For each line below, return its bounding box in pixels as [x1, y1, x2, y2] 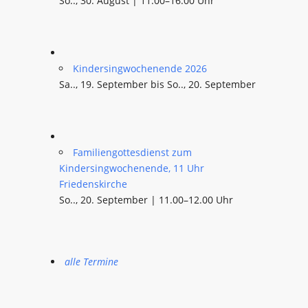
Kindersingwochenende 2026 [73, 62, 207, 75]
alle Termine [65, 255, 118, 268]
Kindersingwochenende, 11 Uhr [59, 162, 204, 175]
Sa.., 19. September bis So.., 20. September [59, 78, 256, 91]
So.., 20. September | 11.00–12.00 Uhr [59, 193, 233, 206]
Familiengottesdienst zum [73, 146, 192, 159]
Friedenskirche [59, 177, 127, 190]
